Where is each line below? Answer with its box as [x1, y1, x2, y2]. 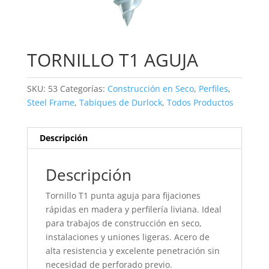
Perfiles [198, 83, 228, 95]
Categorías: [59, 83, 107, 95]
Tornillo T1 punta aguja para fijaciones [45, 190, 201, 202]
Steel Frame [26, 97, 74, 109]
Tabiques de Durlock [79, 97, 162, 109]
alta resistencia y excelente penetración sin [45, 245, 220, 257]
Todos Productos [166, 97, 234, 109]
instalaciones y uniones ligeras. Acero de [45, 231, 210, 243]
